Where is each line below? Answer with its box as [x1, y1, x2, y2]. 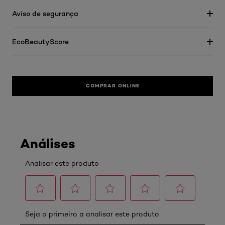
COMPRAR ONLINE [85, 82, 140, 89]
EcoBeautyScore [12, 37, 69, 46]
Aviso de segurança [12, 9, 78, 18]
